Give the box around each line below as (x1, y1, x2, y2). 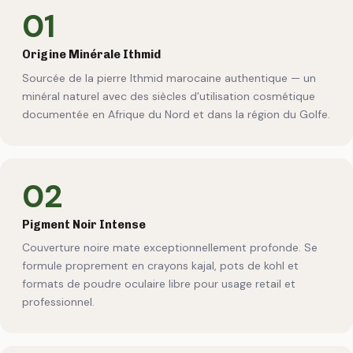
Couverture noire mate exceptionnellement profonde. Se (22, 240, 318, 255)
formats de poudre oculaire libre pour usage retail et (22, 277, 295, 292)
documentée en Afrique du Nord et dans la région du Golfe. (22, 106, 330, 121)
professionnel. (22, 295, 95, 310)
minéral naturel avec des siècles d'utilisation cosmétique (22, 88, 315, 103)
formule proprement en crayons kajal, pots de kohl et (22, 258, 299, 273)
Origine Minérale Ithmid (22, 47, 161, 62)
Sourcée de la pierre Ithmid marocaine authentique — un (22, 70, 316, 85)
